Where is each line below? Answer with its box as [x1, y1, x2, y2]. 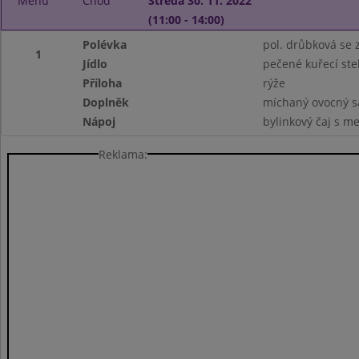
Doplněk [83, 95, 130, 110]
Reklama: [99, 146, 147, 162]
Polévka [83, 37, 127, 52]
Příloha [83, 75, 123, 91]
